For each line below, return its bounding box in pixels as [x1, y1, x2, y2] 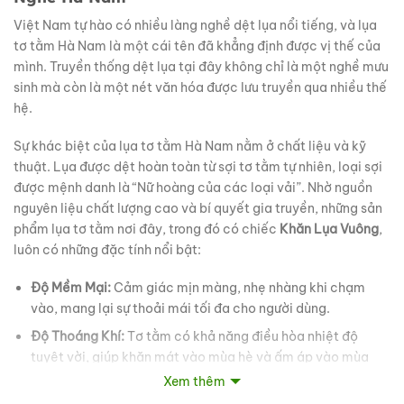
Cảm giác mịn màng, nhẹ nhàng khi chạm [110, 279, 365, 296]
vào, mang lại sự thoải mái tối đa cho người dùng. [30, 299, 330, 317]
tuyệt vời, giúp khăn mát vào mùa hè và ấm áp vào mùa [30, 349, 369, 366]
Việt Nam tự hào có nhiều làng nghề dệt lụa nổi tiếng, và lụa [14, 17, 377, 34]
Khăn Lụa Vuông [280, 220, 379, 237]
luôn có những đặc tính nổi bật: [14, 241, 201, 258]
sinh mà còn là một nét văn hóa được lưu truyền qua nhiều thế [14, 79, 387, 96]
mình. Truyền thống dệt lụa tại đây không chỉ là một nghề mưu [14, 59, 389, 76]
